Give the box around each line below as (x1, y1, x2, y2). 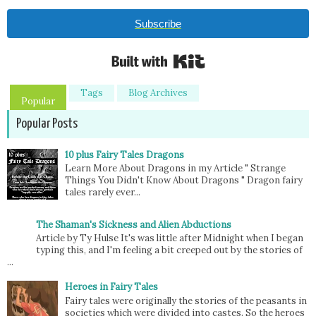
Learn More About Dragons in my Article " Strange (65, 162, 286, 175)
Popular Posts (16, 116, 78, 130)
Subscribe (135, 17, 181, 30)
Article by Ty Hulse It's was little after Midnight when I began (36, 232, 304, 245)
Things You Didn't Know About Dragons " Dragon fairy (65, 174, 303, 187)
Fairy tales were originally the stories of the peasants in (65, 294, 308, 307)
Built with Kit (205, 48, 262, 61)
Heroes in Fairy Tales (65, 281, 159, 293)
